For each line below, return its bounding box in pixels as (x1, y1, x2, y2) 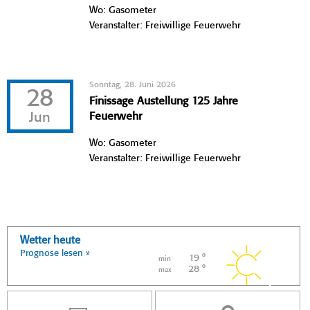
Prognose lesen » (20, 248, 90, 258)
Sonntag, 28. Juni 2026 (89, 80, 176, 89)
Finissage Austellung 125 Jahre (89, 95, 239, 107)
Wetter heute (20, 235, 80, 246)
